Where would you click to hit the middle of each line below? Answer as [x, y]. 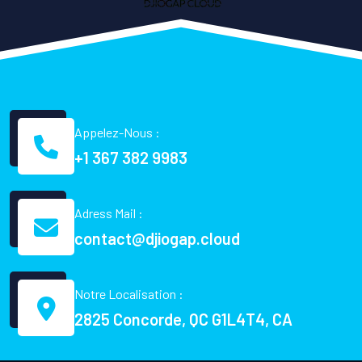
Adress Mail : [109, 213]
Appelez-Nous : [117, 133]
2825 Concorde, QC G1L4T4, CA [183, 320]
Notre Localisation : [129, 294]
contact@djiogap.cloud [157, 239]
